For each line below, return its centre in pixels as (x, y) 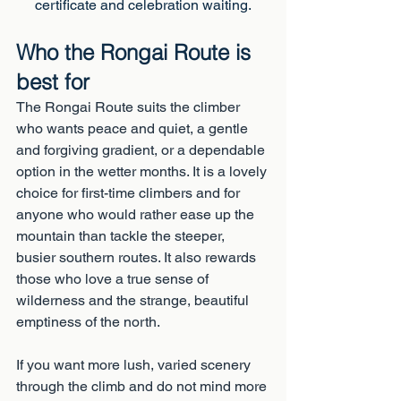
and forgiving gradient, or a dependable (142, 150)
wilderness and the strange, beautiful (134, 300)
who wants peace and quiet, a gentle (134, 128)
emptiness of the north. (88, 322)
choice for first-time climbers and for (130, 193)
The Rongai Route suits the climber (130, 107)
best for (53, 82)
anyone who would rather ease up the (137, 214)
